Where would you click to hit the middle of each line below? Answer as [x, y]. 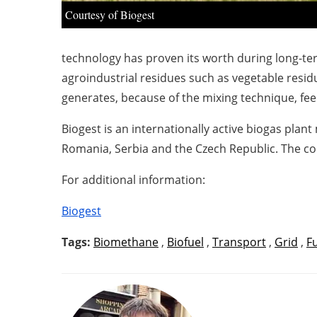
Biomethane [126, 242]
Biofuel [185, 242]
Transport [239, 242]
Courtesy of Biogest [110, 14]
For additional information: [133, 180]
